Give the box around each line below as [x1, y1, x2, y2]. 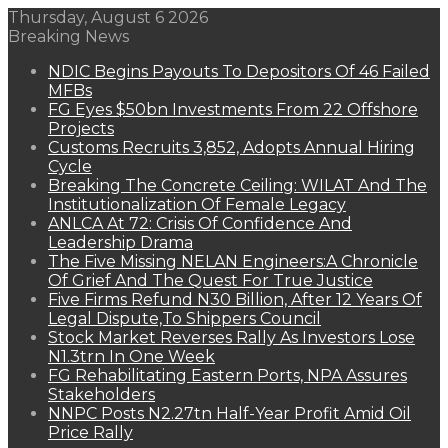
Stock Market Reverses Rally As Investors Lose [48, 328, 415, 347]
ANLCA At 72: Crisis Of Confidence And [48, 214, 352, 233]
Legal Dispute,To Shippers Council [48, 309, 321, 328]
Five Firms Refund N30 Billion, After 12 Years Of [48, 290, 422, 309]
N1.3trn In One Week [48, 347, 215, 366]
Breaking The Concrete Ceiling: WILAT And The [48, 176, 427, 195]
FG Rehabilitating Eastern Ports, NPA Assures [48, 366, 407, 385]
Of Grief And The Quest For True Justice [48, 271, 373, 290]
